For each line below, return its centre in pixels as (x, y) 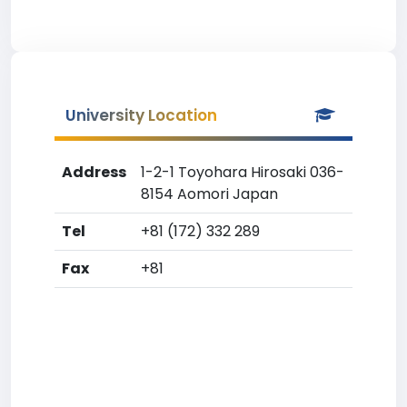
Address (94, 172)
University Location (141, 115)
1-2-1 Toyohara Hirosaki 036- (243, 172)
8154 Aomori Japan (209, 194)
